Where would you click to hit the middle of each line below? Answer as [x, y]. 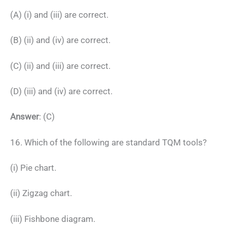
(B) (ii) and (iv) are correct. [60, 40]
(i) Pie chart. [33, 168]
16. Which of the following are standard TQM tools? [108, 142]
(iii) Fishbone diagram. [53, 219]
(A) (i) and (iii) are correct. [59, 14]
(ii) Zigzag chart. [41, 193]
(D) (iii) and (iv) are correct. [61, 91]
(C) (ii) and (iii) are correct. [60, 66]
